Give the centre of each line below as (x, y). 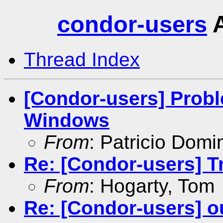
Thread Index (82, 59)
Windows (67, 120)
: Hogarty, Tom (152, 186)
